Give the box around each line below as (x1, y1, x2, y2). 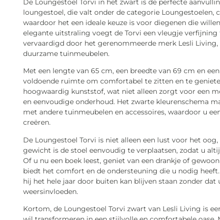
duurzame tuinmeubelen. (23, 49, 110, 58)
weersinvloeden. (23, 187, 78, 196)
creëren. (23, 118, 51, 127)
